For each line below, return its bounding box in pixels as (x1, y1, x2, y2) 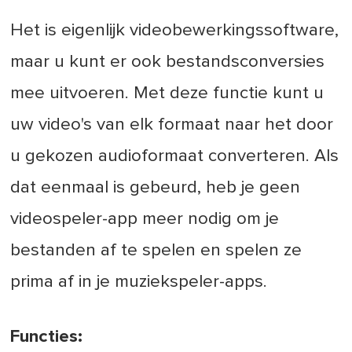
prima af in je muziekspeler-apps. (10, 272, 268, 291)
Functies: (10, 327, 83, 346)
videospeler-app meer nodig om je (10, 209, 280, 228)
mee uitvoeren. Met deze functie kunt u (10, 83, 324, 102)
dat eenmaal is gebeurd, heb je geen (10, 178, 301, 196)
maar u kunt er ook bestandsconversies (10, 52, 325, 71)
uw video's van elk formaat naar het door (10, 115, 334, 134)
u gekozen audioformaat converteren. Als (10, 146, 339, 165)
